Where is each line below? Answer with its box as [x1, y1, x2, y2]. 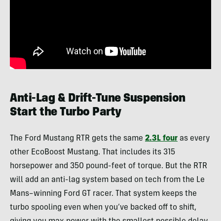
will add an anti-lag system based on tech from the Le [10, 176, 205, 184]
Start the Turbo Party [10, 107, 121, 119]
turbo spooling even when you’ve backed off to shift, [10, 204, 196, 212]
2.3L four [145, 135, 178, 143]
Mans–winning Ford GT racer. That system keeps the [10, 190, 197, 198]
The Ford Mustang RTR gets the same [10, 135, 145, 143]
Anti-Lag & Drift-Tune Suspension [10, 93, 185, 106]
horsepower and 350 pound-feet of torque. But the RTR [10, 162, 207, 171]
